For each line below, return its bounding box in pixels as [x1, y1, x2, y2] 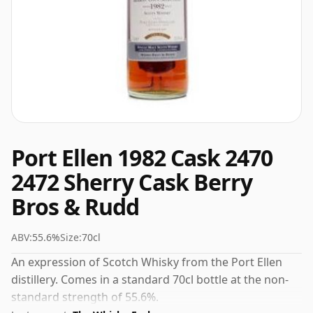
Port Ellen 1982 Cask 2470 [11, 143, 273, 173]
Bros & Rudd [11, 191, 140, 221]
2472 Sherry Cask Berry [11, 167, 252, 197]
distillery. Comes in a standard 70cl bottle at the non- [11, 272, 289, 287]
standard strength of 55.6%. [11, 289, 159, 305]
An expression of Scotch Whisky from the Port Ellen [11, 254, 282, 270]
